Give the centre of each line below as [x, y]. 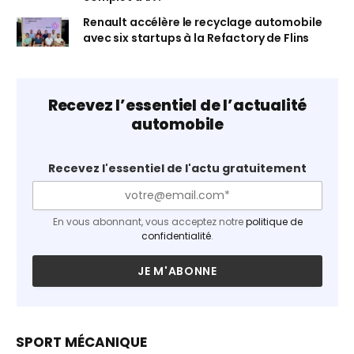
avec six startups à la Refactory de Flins [196, 38]
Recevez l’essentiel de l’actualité [177, 106]
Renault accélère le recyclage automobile [203, 22]
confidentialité [176, 236]
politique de [274, 222]
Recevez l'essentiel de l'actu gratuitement [177, 169]
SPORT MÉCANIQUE [81, 343]
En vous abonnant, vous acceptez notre [149, 222]
